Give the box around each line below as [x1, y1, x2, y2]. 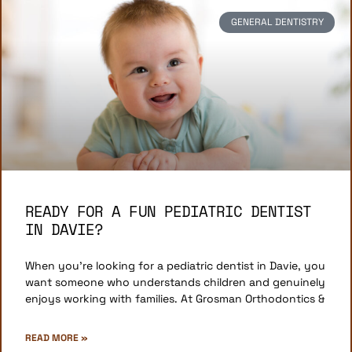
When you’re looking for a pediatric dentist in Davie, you [25, 258, 325, 273]
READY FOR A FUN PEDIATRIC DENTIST [25, 200, 312, 223]
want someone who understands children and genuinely [25, 275, 325, 290]
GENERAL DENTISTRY [230, 16, 324, 29]
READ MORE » [25, 332, 88, 345]
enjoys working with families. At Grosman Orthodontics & [25, 291, 324, 306]
